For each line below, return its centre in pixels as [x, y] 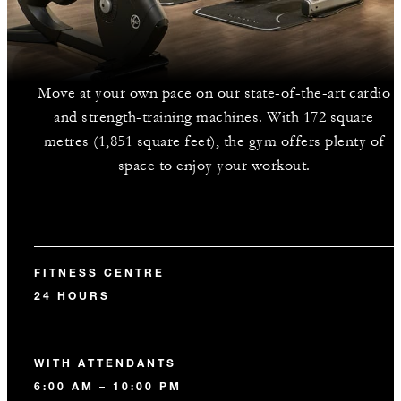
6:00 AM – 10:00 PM [108, 386]
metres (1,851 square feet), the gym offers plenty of [214, 141]
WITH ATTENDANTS [105, 363]
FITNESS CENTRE [99, 272]
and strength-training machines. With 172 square [214, 117]
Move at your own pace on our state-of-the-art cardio [214, 93]
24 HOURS [72, 295]
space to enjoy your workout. [214, 166]
